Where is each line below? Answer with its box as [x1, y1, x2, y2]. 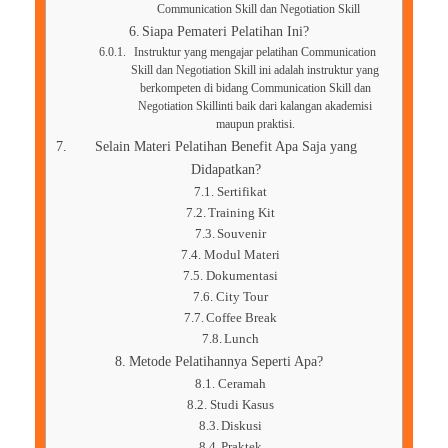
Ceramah [217, 375, 266, 391]
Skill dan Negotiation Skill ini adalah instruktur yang [131, 63, 380, 77]
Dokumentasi [205, 267, 278, 283]
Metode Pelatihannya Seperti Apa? [128, 352, 323, 369]
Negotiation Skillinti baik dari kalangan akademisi [138, 99, 373, 113]
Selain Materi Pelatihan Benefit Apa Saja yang [94, 137, 357, 154]
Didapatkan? [190, 160, 261, 177]
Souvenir [217, 225, 267, 241]
